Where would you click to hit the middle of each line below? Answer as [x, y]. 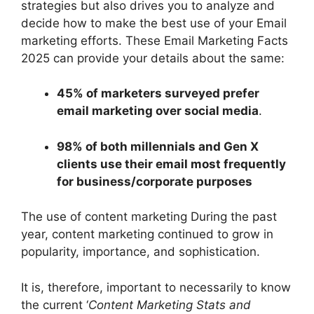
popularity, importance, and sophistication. [141, 252]
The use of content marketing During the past [149, 217]
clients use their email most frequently [171, 164]
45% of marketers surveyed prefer [158, 94]
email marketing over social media [158, 111]
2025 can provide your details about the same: [153, 58]
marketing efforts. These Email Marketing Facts [155, 40]
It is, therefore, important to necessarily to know [156, 287]
